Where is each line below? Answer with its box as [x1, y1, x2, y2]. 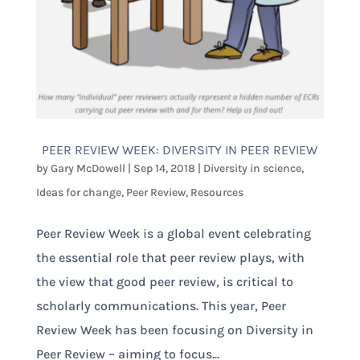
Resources [190, 185, 243, 199]
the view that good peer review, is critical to [35, 273, 293, 289]
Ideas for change [35, 185, 121, 199]
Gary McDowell [50, 161, 125, 175]
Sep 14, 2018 [133, 161, 195, 175]
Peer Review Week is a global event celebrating [35, 225, 311, 241]
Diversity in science [202, 161, 301, 175]
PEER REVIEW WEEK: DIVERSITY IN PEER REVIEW [42, 141, 318, 157]
